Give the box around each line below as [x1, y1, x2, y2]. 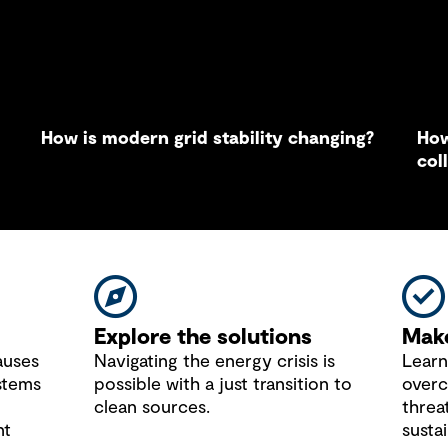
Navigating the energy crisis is [94, 353, 336, 371]
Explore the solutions [94, 326, 313, 348]
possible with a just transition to [94, 376, 353, 394]
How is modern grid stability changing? [41, 130, 375, 148]
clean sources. [94, 399, 211, 417]
